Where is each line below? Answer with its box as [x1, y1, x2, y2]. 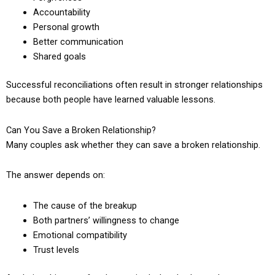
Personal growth [33, 21, 99, 33]
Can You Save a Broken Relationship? [6, 124, 156, 136]
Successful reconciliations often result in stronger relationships [6, 79, 263, 91]
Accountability [33, 7, 90, 18]
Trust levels [33, 244, 79, 255]
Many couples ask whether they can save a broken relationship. [6, 139, 260, 150]
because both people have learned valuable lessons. [6, 94, 215, 106]
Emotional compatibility [33, 229, 127, 241]
